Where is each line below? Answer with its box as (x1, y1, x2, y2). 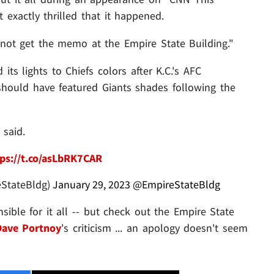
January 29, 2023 (52, 177, 130, 191)
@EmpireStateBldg (132, 177, 220, 191)
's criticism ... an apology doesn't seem (61, 220, 248, 235)
